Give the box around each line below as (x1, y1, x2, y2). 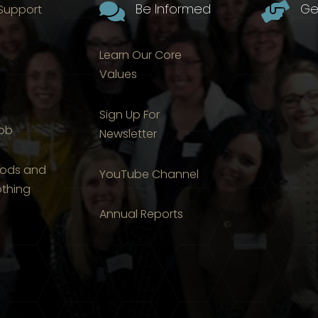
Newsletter (99, 126, 157, 143)
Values (99, 66, 137, 83)
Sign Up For (99, 106, 160, 124)
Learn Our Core (99, 47, 182, 64)
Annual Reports (99, 206, 183, 223)
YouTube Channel (99, 165, 199, 182)
